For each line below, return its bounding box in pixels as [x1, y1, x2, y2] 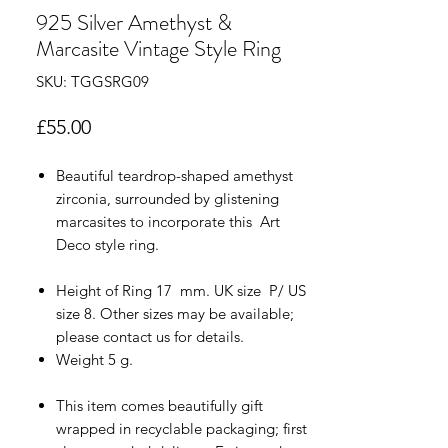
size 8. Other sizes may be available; [56, 303, 294, 323]
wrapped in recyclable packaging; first [56, 418, 307, 438]
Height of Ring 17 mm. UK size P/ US [56, 280, 306, 300]
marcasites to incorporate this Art [56, 211, 280, 231]
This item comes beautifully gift [56, 395, 263, 415]
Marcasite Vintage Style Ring [36, 32, 281, 64]
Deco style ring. [56, 234, 167, 254]
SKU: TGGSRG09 [36, 71, 149, 91]
